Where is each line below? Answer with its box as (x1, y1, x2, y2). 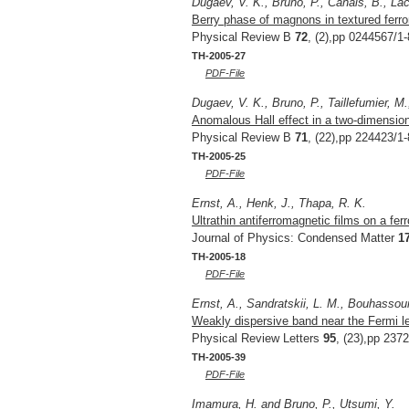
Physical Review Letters (192, 331, 323, 346)
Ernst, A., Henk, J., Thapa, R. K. (192, 196, 366, 211)
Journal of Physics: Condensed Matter (192, 231, 398, 246)
